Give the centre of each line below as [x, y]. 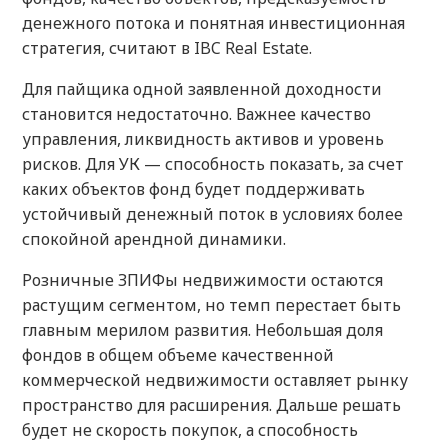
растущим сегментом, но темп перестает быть [211, 305]
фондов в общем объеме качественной [178, 355]
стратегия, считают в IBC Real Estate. [167, 48]
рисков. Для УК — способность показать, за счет [213, 164]
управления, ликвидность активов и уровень [203, 139]
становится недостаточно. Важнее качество [196, 114]
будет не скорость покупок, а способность [190, 430]
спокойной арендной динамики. [154, 239]
